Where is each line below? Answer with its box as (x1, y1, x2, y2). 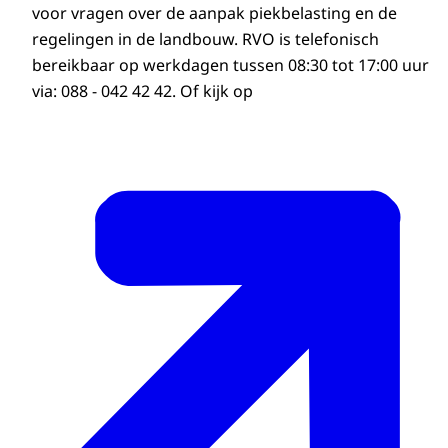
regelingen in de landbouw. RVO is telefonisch (32, 28, 379, 51)
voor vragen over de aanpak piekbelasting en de (32, 2, 397, 25)
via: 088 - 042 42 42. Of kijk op (32, 80, 253, 103)
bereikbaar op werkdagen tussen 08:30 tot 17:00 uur (32, 54, 429, 77)
